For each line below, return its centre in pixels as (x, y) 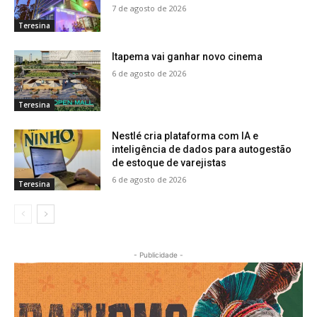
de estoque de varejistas (169, 162)
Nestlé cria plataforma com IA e (185, 136)
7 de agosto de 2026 (149, 8)
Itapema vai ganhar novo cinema (188, 57)
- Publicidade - (158, 254)
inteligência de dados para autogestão (202, 149)
